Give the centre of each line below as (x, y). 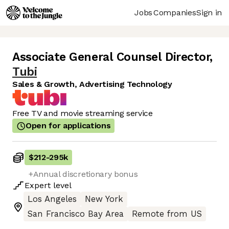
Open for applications (68, 126)
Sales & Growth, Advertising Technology (92, 84)
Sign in (209, 12)
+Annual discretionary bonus (83, 174)
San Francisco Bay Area (76, 214)
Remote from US (167, 214)
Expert (38, 186)
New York (104, 199)
